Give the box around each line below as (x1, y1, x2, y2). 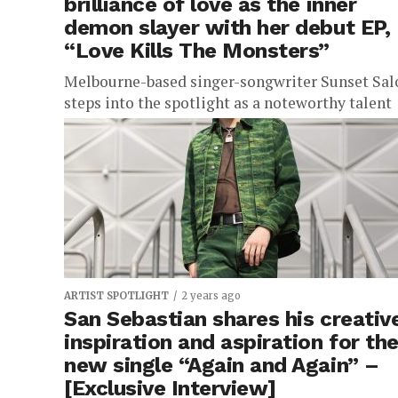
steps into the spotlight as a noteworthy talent (64, 92, 392, 113)
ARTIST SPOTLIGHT (64, 290, 169, 302)
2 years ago (181, 290, 241, 302)
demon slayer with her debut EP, (64, 15, 391, 40)
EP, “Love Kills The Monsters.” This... (64, 135, 320, 155)
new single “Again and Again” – (64, 353, 379, 378)
